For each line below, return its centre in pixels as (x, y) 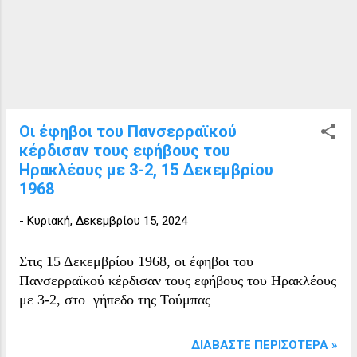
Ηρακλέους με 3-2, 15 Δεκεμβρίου (146, 169)
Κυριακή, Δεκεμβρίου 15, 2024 (107, 220)
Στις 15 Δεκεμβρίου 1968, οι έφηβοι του (136, 261)
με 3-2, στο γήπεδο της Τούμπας (117, 299)
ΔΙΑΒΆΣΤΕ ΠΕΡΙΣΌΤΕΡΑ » (265, 345)
